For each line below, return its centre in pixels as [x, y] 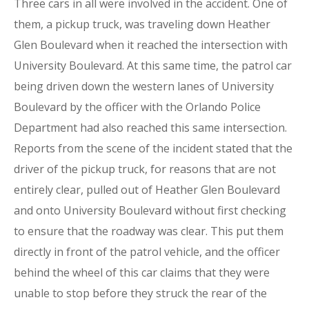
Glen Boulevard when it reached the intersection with [151, 45]
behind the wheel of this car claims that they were [142, 272]
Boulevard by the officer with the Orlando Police [137, 107]
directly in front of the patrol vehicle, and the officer [147, 252]
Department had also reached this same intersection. [150, 128]
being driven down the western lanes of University [144, 86]
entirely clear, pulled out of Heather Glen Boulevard [147, 190]
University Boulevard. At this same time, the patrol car [153, 66]
